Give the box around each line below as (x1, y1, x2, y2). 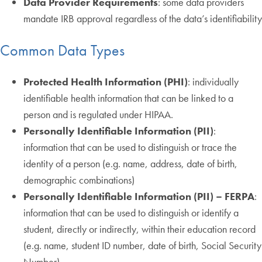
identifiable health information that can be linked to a (23, 91, 233, 105)
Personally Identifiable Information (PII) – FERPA (23, 189, 254, 203)
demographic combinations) (23, 173, 135, 187)
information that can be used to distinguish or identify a (23, 205, 239, 219)
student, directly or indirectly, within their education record (23, 222, 256, 236)
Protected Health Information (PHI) (23, 74, 188, 88)
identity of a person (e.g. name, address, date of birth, (23, 156, 237, 170)
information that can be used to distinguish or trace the (23, 140, 237, 154)
